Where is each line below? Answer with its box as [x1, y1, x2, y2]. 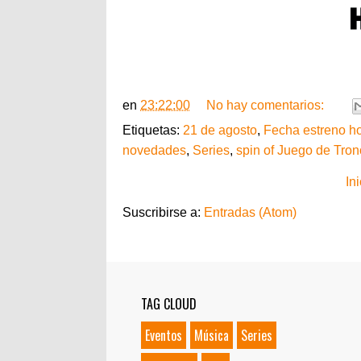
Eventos [145, 326, 183, 346]
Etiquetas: [122, 123, 183, 138]
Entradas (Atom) [204, 205, 297, 220]
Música [194, 326, 230, 346]
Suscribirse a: [122, 205, 204, 220]
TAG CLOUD [141, 294, 197, 314]
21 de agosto [183, 123, 257, 138]
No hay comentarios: [206, 98, 327, 112]
